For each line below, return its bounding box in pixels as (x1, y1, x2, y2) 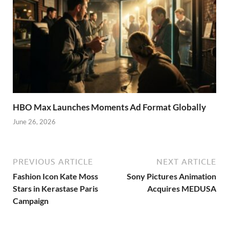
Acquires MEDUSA (147, 184, 216, 194)
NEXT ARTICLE (156, 157, 216, 167)
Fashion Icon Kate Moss (13, 171, 98, 181)
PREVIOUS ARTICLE (13, 157, 93, 167)
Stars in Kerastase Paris (13, 184, 98, 194)
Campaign (13, 196, 49, 206)
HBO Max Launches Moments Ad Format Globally (13, 101, 206, 112)
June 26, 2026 (13, 118, 56, 126)
